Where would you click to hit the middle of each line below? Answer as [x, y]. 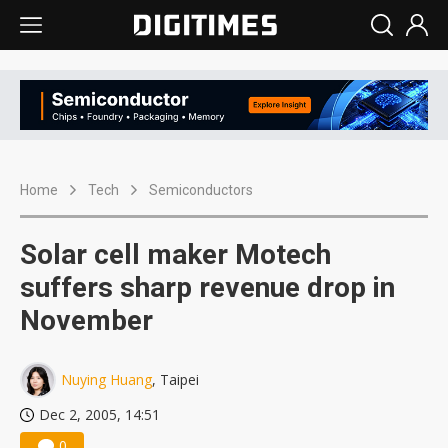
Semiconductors [201, 190]
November [86, 321]
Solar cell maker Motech [175, 255]
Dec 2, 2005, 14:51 [99, 415]
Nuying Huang [106, 380]
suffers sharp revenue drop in [207, 288]
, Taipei [175, 380]
